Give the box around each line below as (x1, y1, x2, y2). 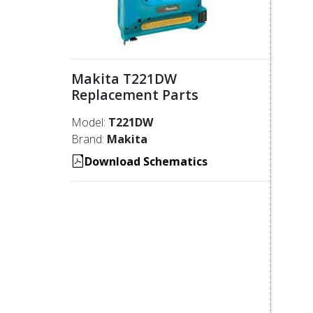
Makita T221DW (71, 68, 180, 88)
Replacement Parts (71, 85, 205, 104)
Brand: (71, 131, 107, 147)
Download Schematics (85, 153, 208, 169)
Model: (71, 114, 108, 130)
